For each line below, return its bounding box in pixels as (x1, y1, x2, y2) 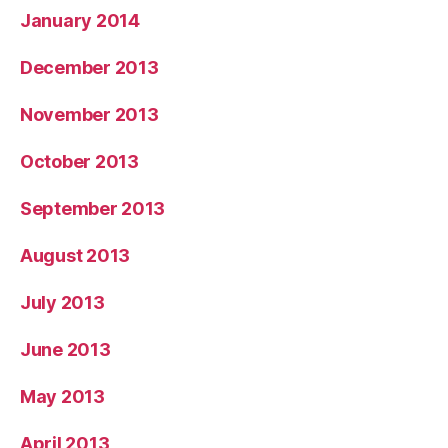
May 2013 (20, 385, 105, 407)
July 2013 (20, 291, 105, 313)
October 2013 (20, 150, 139, 172)
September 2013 (20, 197, 166, 219)
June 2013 (20, 338, 111, 360)
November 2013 (20, 103, 159, 125)
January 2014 (20, 9, 140, 31)
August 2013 (20, 244, 131, 266)
